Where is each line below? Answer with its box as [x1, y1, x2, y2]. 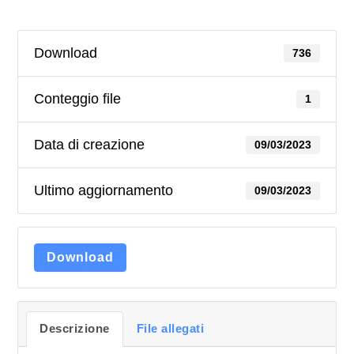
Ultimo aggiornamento [34, 183, 174, 198]
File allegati [136, 322, 205, 335]
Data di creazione [34, 137, 145, 153]
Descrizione [40, 322, 110, 335]
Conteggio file [34, 91, 122, 107]
